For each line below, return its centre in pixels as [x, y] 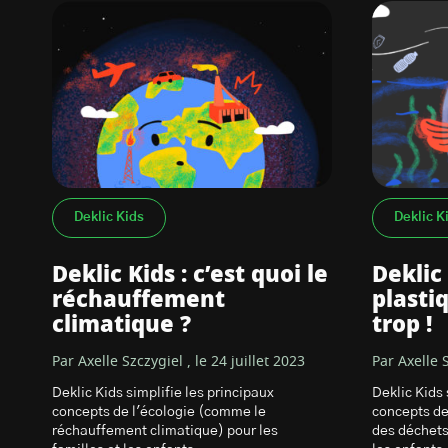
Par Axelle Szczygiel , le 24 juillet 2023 [178, 362]
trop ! [402, 325]
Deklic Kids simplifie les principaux [163, 393]
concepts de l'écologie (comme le [159, 412]
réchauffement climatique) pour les [165, 431]
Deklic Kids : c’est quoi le [190, 275]
